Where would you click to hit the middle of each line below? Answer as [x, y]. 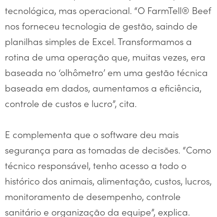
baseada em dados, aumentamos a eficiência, [103, 88]
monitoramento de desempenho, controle [93, 196]
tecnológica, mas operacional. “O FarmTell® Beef [108, 10]
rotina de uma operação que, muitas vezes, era [105, 57]
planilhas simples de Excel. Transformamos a [98, 41]
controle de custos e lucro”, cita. [71, 103]
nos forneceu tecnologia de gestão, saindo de [101, 26]
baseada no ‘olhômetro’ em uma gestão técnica [106, 72]
